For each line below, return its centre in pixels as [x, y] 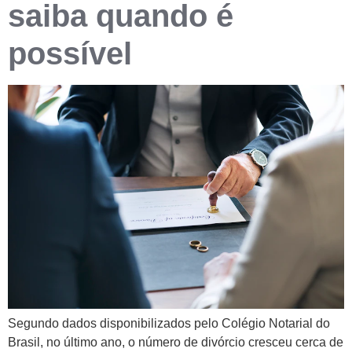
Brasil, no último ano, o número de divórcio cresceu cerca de [176, 343]
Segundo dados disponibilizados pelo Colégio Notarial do [169, 324]
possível [70, 53]
